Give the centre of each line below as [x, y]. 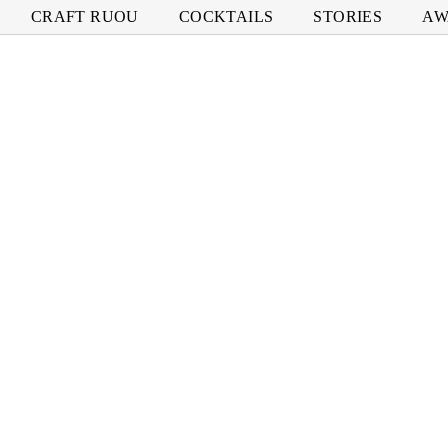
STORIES [348, 16]
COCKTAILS [226, 16]
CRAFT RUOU [84, 16]
